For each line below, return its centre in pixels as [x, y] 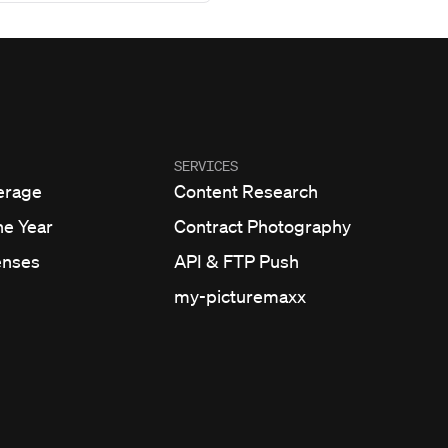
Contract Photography [262, 226]
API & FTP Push [236, 261]
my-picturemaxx [240, 296]
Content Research [246, 191]
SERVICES [206, 166]
